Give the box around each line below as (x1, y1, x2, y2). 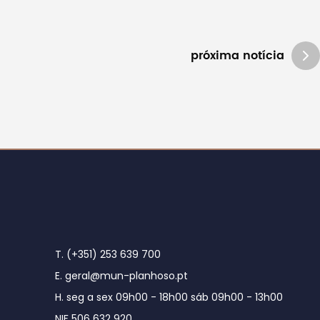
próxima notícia (191, 46, 284, 65)
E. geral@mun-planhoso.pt (55, 268, 189, 283)
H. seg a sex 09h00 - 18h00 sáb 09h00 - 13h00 (55, 289, 284, 304)
